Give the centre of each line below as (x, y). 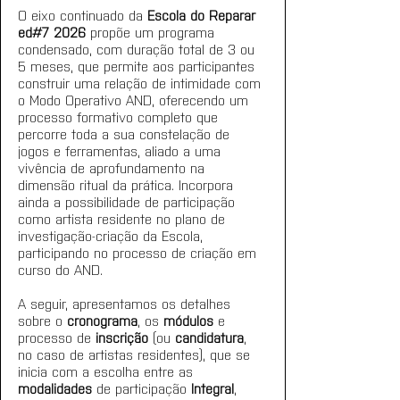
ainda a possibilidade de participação (129, 201)
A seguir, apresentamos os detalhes (126, 303)
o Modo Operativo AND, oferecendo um (135, 100)
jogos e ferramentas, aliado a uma (121, 150)
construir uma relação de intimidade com (142, 83)
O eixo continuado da (83, 15)
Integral (212, 388)
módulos (188, 320)
